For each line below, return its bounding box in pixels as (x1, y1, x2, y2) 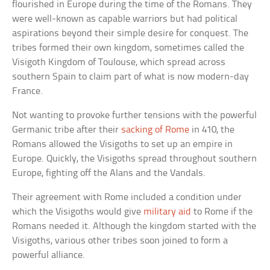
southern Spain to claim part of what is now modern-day (12, 72, 250, 83)
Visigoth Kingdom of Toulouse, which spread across (12, 57, 226, 68)
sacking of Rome (121, 125, 190, 136)
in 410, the (189, 125, 235, 136)
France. (12, 86, 43, 97)
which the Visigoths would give (12, 207, 144, 218)
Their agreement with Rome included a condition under (12, 192, 242, 203)
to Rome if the (191, 207, 253, 218)
